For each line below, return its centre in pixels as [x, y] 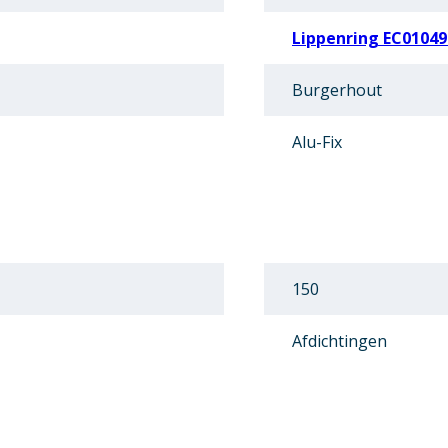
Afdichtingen [339, 341]
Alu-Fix [317, 142]
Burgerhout [337, 90]
